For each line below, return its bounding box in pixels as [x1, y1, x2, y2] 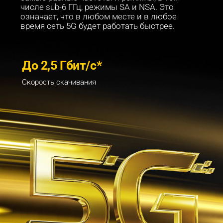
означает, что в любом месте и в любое [20, 12, 179, 22]
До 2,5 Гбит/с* [21, 58, 102, 73]
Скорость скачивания [21, 78, 96, 87]
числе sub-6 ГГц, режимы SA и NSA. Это [20, 2, 176, 12]
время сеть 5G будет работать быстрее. [20, 21, 175, 31]
